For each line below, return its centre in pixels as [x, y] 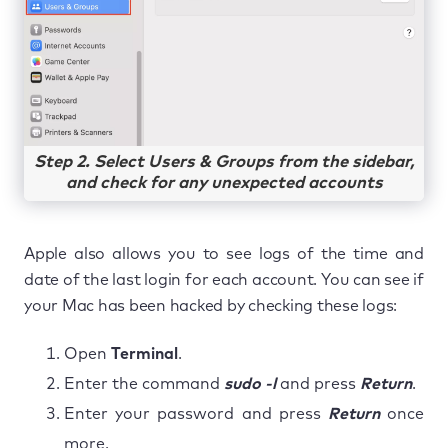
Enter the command [144, 383]
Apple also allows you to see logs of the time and [224, 253]
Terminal [144, 353]
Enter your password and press [196, 413]
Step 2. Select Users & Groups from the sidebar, [224, 162]
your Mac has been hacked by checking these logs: [210, 305]
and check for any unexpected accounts [224, 183]
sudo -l [250, 383]
